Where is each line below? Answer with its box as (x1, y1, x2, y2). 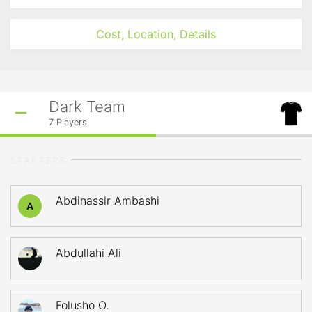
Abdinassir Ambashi (56, 194, 159, 208)
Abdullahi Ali (56, 246, 121, 260)
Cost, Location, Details (96, 27, 216, 41)
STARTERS (10, 155, 68, 166)
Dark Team (49, 97, 125, 116)
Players (54, 117, 87, 127)
